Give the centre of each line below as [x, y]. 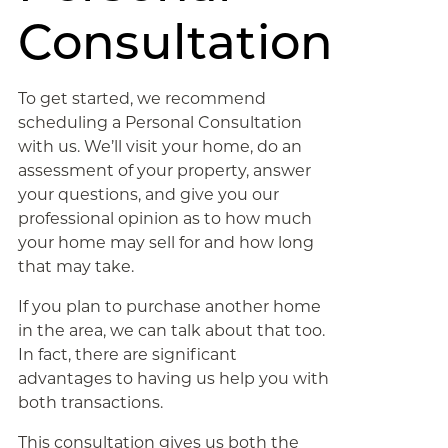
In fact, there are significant [127, 354]
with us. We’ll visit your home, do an [159, 146]
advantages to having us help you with [173, 378]
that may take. [75, 266]
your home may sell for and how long [165, 242]
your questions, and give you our [148, 194]
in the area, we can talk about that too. [171, 330]
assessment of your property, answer [164, 170]
